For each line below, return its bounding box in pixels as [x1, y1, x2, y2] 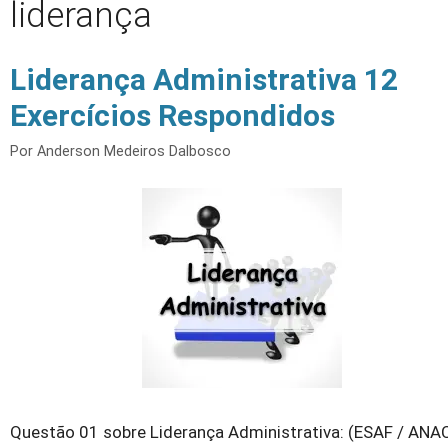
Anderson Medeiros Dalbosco [37, 143, 231, 161]
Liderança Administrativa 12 [10, 62, 398, 97]
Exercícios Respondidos [10, 98, 335, 133]
